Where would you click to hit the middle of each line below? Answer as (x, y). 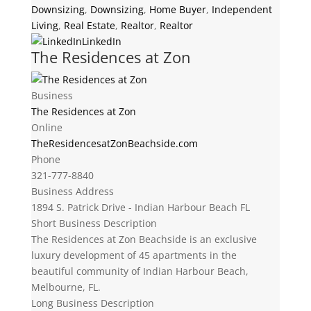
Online (47, 127)
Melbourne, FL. (66, 287)
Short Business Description (94, 223)
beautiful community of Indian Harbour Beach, (140, 271)
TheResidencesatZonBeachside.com (114, 143)
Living (44, 25)
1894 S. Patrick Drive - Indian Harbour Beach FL (140, 207)
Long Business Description (92, 303)
